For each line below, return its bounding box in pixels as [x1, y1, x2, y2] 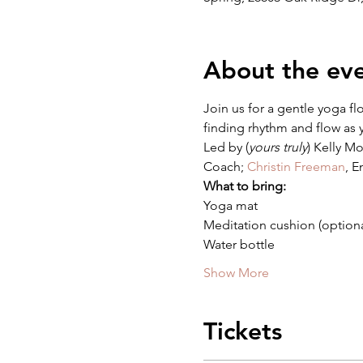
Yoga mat [203, 198, 258, 213]
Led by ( [203, 139, 249, 155]
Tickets [203, 317, 282, 346]
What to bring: [203, 178, 286, 194]
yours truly [248, 139, 307, 155]
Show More [203, 265, 269, 280]
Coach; [203, 159, 247, 174]
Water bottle [203, 237, 275, 252]
